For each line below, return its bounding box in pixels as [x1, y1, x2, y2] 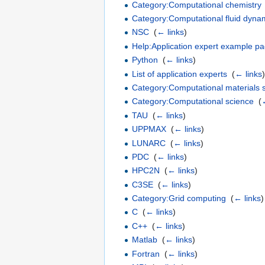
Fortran [132, 248, 160, 258]
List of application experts [132, 69, 228, 79]
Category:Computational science [132, 96, 254, 106]
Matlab [132, 235, 158, 245]
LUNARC [132, 138, 166, 148]
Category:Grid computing [132, 193, 227, 203]
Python [132, 55, 159, 65]
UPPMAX [132, 124, 167, 134]
